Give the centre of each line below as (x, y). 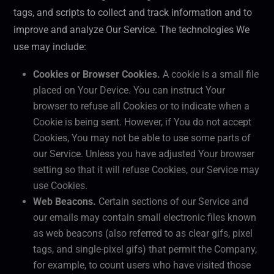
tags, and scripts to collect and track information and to (133, 13)
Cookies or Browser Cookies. (97, 75)
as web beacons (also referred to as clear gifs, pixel (143, 234)
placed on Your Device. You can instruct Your (129, 91)
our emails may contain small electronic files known (145, 218)
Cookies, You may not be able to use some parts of (142, 138)
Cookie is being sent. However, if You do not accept (142, 122)
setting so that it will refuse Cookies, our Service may (146, 170)
